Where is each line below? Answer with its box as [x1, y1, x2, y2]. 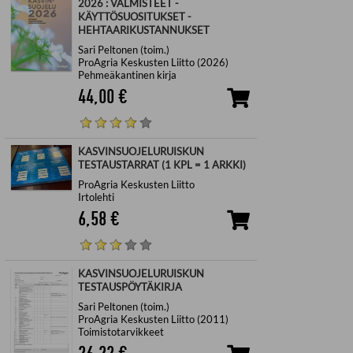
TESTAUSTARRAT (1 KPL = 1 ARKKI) [77, 158, 246, 172]
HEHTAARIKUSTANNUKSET [77, 24, 210, 37]
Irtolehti [77, 190, 114, 203]
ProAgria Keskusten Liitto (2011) [77, 312, 229, 325]
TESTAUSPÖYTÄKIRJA [77, 281, 182, 294]
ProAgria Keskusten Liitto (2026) [77, 55, 229, 69]
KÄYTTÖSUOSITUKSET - [77, 10, 191, 24]
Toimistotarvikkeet [77, 325, 164, 338]
